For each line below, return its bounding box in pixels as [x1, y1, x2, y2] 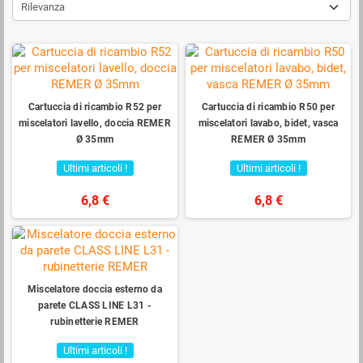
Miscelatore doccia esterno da [28, 284, 162, 296]
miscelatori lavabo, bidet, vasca [198, 117, 339, 130]
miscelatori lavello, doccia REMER [19, 117, 171, 130]
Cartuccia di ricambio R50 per [202, 101, 335, 113]
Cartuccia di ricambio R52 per [28, 101, 161, 113]
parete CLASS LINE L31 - [38, 300, 152, 312]
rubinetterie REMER [50, 316, 139, 328]
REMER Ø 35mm [231, 134, 305, 146]
